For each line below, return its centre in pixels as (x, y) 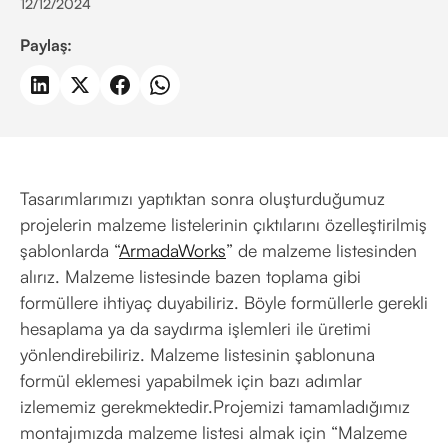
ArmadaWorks (172, 250)
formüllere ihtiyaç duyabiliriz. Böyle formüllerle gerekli (224, 302)
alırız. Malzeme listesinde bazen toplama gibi (190, 276)
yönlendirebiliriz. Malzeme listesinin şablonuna (197, 354)
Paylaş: (46, 45)
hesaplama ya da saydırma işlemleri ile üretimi (195, 328)
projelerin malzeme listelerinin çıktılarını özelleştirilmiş (223, 224)
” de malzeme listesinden (321, 250)
